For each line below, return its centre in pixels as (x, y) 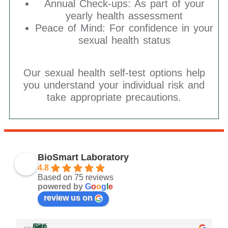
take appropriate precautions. (114, 97)
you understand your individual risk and (114, 85)
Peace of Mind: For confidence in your (124, 28)
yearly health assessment (124, 16)
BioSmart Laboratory (83, 157)
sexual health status (124, 40)
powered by (61, 187)
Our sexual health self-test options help (114, 73)
